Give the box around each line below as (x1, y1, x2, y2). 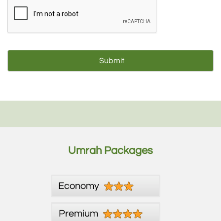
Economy (58, 181, 99, 191)
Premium (59, 209, 98, 219)
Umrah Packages (68, 145, 153, 157)
